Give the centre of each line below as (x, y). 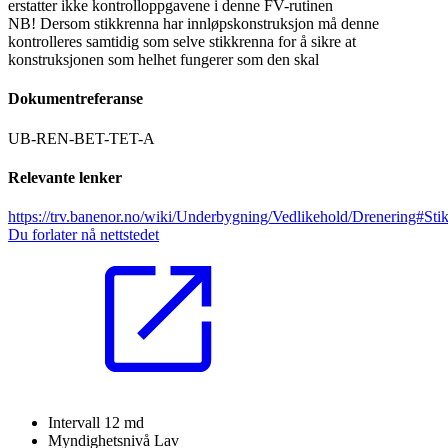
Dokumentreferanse (75, 99)
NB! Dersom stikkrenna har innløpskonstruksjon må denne (193, 24)
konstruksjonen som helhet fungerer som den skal (163, 60)
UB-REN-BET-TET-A (81, 138)
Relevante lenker (65, 177)
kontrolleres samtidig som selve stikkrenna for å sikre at (182, 42)
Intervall (76, 423)
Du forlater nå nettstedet (83, 235)
